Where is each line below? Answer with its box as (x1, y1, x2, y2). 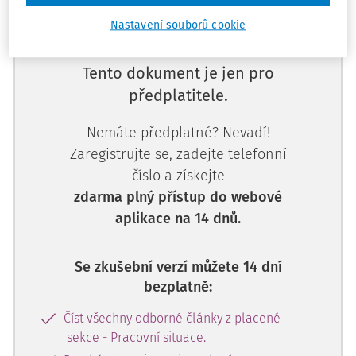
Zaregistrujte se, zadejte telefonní (69, 145, 287, 163)
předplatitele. (128, 86, 228, 105)
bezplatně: (144, 278, 212, 296)
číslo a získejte (131, 167, 225, 184)
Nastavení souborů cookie (110, 18, 246, 33)
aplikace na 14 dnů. (115, 210, 241, 227)
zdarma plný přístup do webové (74, 188, 282, 206)
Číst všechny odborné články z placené (64, 311, 281, 326)
